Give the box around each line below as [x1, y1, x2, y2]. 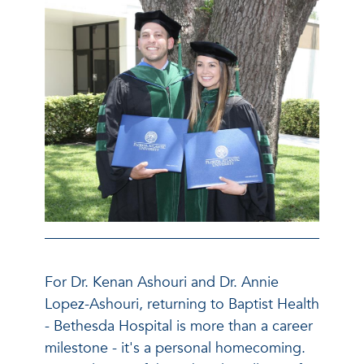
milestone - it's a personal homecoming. [45, 337, 305, 358]
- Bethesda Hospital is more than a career [45, 315, 313, 336]
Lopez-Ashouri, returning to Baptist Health [45, 293, 319, 314]
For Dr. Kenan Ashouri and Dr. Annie [45, 271, 279, 292]
